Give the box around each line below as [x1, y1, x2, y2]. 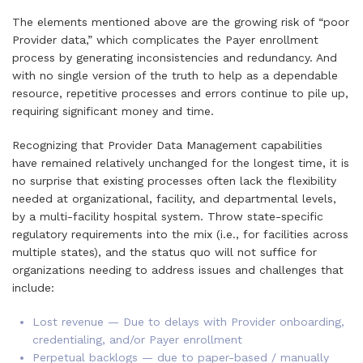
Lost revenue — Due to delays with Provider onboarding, [32, 315, 344, 328]
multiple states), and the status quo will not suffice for [12, 246, 317, 258]
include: [12, 281, 54, 294]
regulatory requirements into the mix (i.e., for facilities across [12, 228, 348, 241]
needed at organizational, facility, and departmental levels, [12, 192, 336, 205]
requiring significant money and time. [12, 105, 214, 117]
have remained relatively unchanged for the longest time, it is [12, 156, 349, 169]
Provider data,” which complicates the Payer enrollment [12, 33, 318, 46]
